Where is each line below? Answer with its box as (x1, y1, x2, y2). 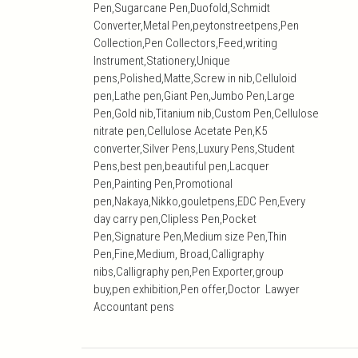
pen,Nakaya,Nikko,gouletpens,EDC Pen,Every (93, 194, 305, 209)
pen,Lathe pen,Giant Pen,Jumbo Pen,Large (93, 89, 295, 104)
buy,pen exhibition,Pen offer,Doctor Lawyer (93, 282, 300, 297)
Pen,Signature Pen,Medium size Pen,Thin (93, 229, 287, 245)
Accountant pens (93, 300, 174, 315)
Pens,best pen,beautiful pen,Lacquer (93, 159, 269, 174)
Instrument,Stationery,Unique (93, 54, 230, 69)
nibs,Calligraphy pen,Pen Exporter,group (93, 265, 284, 280)
